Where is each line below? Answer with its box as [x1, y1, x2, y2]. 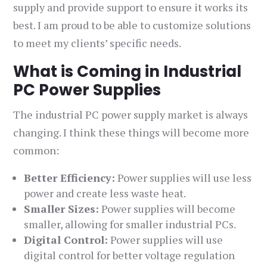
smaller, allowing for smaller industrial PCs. [24, 217, 237, 232]
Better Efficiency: [24, 170, 116, 185]
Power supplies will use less [115, 170, 252, 185]
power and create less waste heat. [24, 186, 187, 201]
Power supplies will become [99, 201, 236, 216]
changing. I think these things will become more [13, 125, 250, 140]
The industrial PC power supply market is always [13, 107, 249, 122]
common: [13, 143, 60, 158]
